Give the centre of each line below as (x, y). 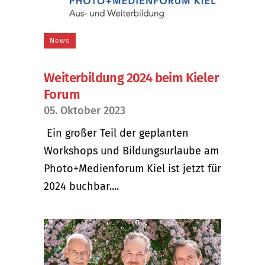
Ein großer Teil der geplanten (116, 133)
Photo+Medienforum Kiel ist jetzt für (132, 169)
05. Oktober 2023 (85, 111)
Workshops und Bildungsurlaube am (131, 151)
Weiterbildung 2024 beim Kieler (131, 78)
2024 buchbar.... (81, 187)
